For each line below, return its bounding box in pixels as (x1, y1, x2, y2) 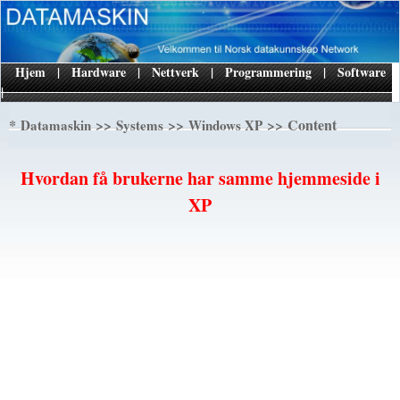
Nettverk (152, 62, 199, 81)
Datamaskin (21, 114, 91, 135)
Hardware (71, 62, 126, 81)
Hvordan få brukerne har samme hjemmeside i (20, 164, 380, 191)
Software (337, 62, 386, 81)
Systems (116, 114, 163, 135)
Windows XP (188, 114, 262, 135)
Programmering (225, 62, 312, 81)
